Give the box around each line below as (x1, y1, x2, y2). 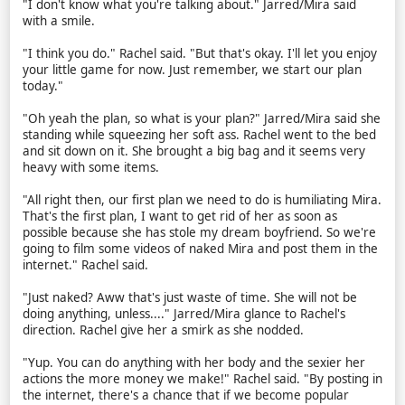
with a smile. (22, 13, 95, 30)
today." (22, 78, 63, 95)
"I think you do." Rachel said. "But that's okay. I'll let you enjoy (22, 45, 377, 62)
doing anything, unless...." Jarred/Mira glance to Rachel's (22, 306, 345, 323)
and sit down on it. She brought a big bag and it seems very (22, 143, 365, 160)
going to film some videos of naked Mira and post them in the (22, 240, 378, 258)
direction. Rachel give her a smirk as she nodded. (22, 322, 304, 339)
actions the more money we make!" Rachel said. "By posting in (22, 371, 382, 388)
